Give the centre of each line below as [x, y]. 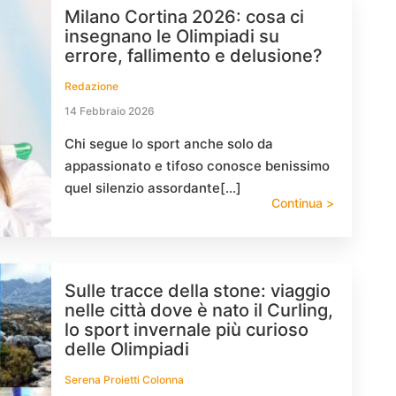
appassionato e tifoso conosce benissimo [197, 166]
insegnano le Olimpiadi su [172, 36]
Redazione [91, 86]
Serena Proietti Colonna [124, 380]
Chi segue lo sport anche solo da [169, 144]
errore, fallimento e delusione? [194, 56]
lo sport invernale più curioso [187, 330]
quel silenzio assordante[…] [153, 188]
